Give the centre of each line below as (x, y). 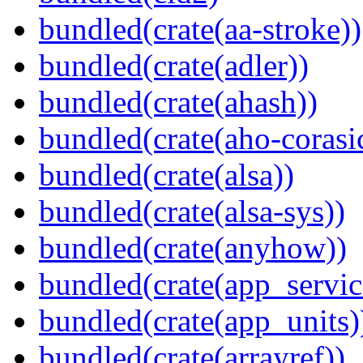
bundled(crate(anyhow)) (193, 248)
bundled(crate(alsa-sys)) (192, 211)
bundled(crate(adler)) (174, 66)
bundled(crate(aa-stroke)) (200, 29)
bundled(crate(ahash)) (178, 102)
